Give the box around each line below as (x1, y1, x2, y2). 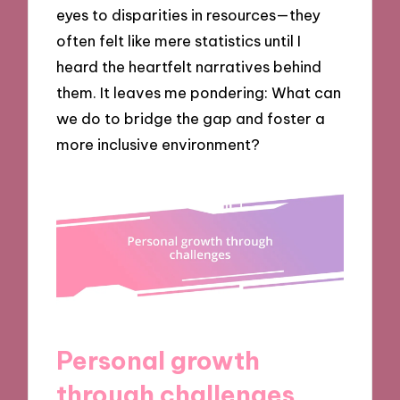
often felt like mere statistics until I (56, 30, 302, 50)
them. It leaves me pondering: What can (56, 82, 342, 102)
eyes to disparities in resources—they (56, 4, 321, 24)
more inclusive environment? (56, 134, 261, 154)
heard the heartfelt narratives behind (56, 56, 322, 76)
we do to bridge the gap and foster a (56, 108, 326, 128)
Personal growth (56, 344, 261, 376)
